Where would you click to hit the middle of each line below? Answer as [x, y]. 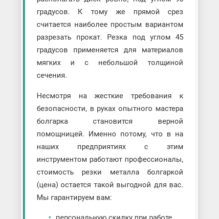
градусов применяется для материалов [110, 50]
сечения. [52, 76]
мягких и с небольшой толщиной [110, 63]
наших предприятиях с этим [110, 147]
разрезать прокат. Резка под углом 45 [110, 37]
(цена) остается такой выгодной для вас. [110, 185]
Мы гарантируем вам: [74, 198]
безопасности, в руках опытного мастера [110, 109]
